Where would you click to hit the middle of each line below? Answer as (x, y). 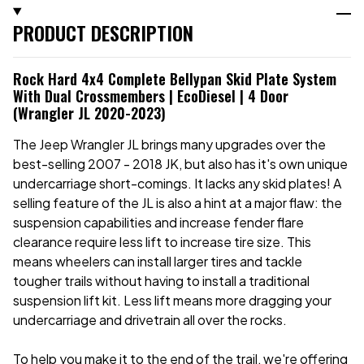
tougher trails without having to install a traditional (161, 280)
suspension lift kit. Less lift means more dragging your (172, 300)
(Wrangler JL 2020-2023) (89, 113)
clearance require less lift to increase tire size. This (162, 241)
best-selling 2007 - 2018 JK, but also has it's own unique (180, 163)
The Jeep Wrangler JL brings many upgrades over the (169, 144)
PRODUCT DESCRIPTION (103, 32)
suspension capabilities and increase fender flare (158, 222)
